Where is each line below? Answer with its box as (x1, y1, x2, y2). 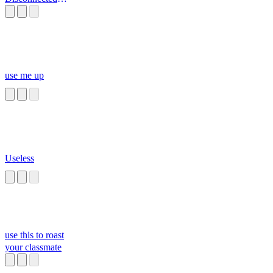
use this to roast (5, 230, 64, 241)
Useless (5, 153, 34, 164)
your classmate (5, 242, 62, 253)
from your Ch (5, 5, 57, 16)
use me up (5, 70, 44, 81)
